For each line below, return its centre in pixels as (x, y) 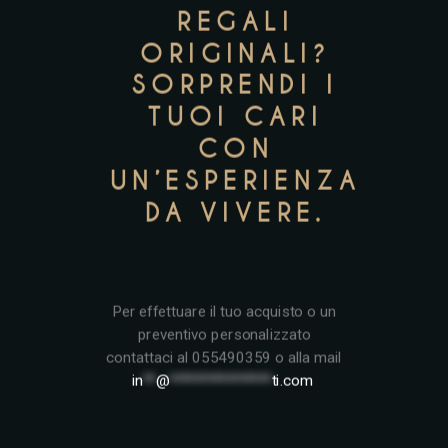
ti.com (292, 381)
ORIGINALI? (235, 54)
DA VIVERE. (235, 213)
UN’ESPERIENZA (236, 181)
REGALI (235, 22)
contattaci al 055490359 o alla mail (224, 358)
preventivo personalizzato (224, 334)
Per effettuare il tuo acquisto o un (224, 311)
